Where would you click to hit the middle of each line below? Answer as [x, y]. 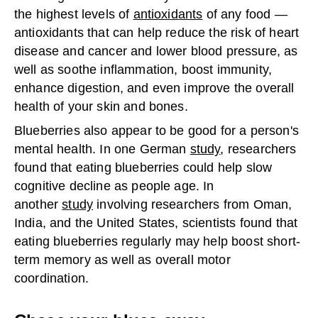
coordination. [52, 279]
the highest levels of [74, 15]
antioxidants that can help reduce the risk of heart [157, 33]
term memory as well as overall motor [122, 260]
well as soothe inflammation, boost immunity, [143, 70]
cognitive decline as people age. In [114, 186]
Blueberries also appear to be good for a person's [157, 131]
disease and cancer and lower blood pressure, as [156, 51]
